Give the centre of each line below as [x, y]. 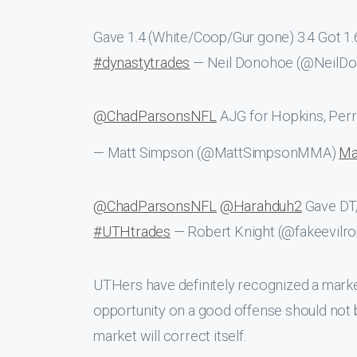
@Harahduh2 [261, 206]
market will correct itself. [170, 336]
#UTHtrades [132, 231]
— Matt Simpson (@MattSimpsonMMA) [216, 153]
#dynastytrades [142, 63]
